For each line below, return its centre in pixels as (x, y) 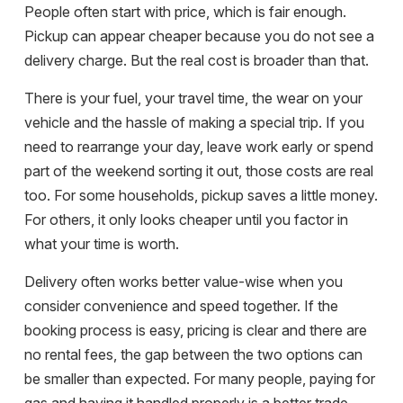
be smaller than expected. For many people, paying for (200, 379)
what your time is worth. (102, 244)
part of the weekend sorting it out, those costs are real (199, 171)
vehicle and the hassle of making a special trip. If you (194, 123)
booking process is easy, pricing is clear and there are (196, 331)
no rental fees (69, 355)
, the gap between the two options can (238, 355)
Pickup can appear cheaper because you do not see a (199, 36)
